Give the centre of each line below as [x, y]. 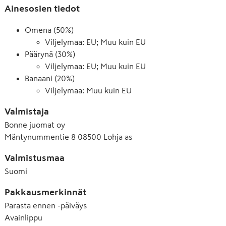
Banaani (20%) [50, 78]
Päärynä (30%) [50, 54]
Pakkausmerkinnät [45, 192]
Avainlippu [23, 217]
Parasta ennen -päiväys [46, 205]
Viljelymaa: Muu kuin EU [88, 90]
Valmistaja [27, 111]
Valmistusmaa [35, 158]
